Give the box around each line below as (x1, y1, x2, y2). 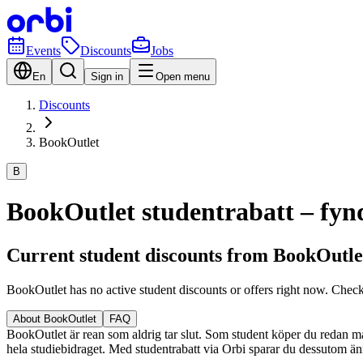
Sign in (91, 70, 123, 83)
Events (26, 44, 61, 58)
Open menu (156, 70, 210, 83)
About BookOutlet (13, 312, 96, 325)
